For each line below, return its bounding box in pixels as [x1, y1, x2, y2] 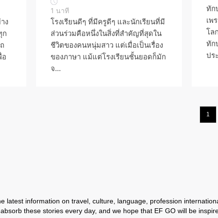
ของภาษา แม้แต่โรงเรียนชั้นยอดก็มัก [51, 53, 166, 61]
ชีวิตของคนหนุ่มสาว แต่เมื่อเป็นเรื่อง [51, 41, 163, 49]
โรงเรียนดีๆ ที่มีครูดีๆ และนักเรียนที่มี [51, 18, 165, 26]
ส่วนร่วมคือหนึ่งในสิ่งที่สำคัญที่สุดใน [51, 29, 162, 37]
